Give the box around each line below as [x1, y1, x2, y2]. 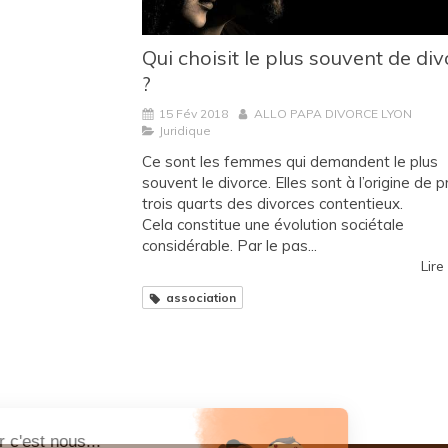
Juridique [159, 123, 211, 139]
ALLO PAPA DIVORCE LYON [254, 106, 412, 122]
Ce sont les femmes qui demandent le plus [142, 152, 438, 172]
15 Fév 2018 [159, 106, 228, 122]
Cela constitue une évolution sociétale [142, 215, 404, 235]
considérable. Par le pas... [142, 236, 317, 256]
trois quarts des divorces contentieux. [142, 194, 403, 214]
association [166, 290, 236, 306]
